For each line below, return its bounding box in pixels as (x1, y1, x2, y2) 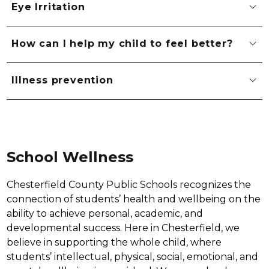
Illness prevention (11, 74, 113, 86)
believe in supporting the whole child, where (7, 236, 222, 248)
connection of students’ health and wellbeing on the (7, 193, 261, 205)
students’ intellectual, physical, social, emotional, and (7, 250, 259, 262)
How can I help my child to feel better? (11, 38, 233, 50)
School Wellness (7, 148, 134, 166)
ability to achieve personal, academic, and (7, 207, 204, 219)
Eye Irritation (11, 1, 85, 13)
